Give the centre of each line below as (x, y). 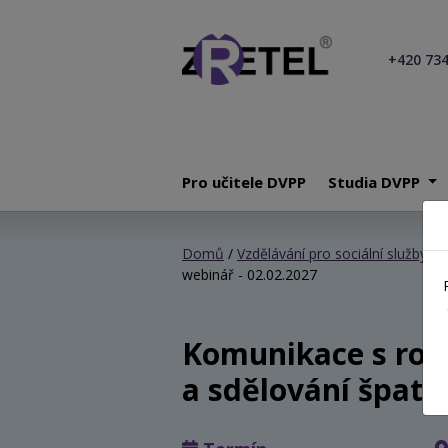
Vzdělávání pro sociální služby (332, 253)
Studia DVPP (376, 181)
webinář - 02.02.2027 (249, 274)
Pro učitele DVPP (244, 181)
